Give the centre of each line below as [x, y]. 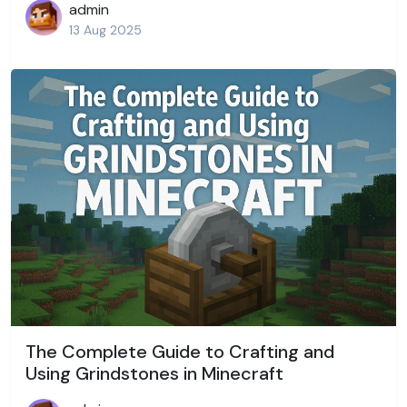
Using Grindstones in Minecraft [154, 373]
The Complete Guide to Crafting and [180, 351]
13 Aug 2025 [105, 30]
